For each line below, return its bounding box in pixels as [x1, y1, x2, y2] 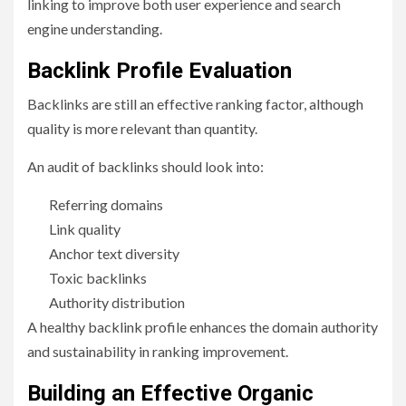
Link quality [49, 220, 123, 238]
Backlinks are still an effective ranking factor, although [27, 95, 363, 113]
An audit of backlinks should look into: [27, 158, 264, 176]
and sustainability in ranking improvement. [27, 343, 288, 361]
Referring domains [49, 196, 166, 214]
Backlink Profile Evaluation [27, 58, 292, 84]
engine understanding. [27, 20, 162, 38]
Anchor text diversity [49, 245, 182, 263]
